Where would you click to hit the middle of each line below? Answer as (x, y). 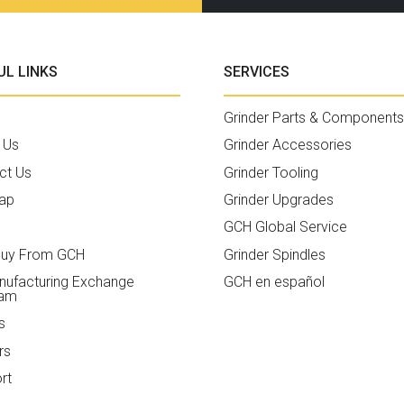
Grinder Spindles (275, 254)
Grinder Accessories (288, 145)
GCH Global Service (285, 227)
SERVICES (257, 71)
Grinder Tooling (271, 172)
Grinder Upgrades (279, 199)
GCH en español (274, 282)
